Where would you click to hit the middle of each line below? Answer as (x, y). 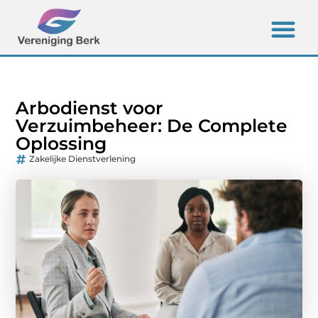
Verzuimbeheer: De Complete (152, 126)
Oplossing (61, 144)
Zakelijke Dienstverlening (83, 159)
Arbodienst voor (90, 108)
